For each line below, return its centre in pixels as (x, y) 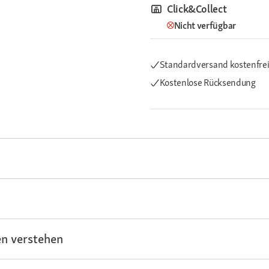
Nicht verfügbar (205, 26)
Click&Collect (197, 9)
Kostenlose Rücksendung (207, 83)
